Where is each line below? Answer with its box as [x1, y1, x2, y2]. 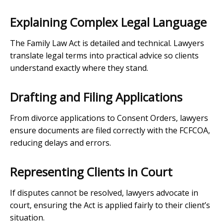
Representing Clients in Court [10, 164, 172, 180]
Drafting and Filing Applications [10, 89, 182, 106]
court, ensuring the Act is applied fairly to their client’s [10, 200, 210, 211]
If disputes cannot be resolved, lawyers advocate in [10, 187, 198, 199]
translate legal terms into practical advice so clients [10, 50, 199, 61]
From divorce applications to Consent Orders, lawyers [10, 112, 208, 124]
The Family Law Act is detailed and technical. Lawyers [10, 38, 204, 49]
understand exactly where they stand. [10, 62, 148, 74]
